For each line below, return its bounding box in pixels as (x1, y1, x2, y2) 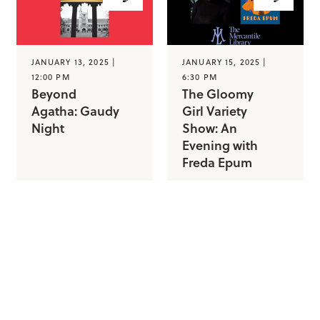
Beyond (31, 84, 76, 103)
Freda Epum (182, 152, 252, 171)
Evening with (182, 135, 258, 154)
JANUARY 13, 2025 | (31, 56, 116, 68)
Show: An (182, 118, 237, 137)
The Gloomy (182, 84, 254, 103)
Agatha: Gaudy (31, 101, 119, 120)
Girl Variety (182, 101, 247, 120)
